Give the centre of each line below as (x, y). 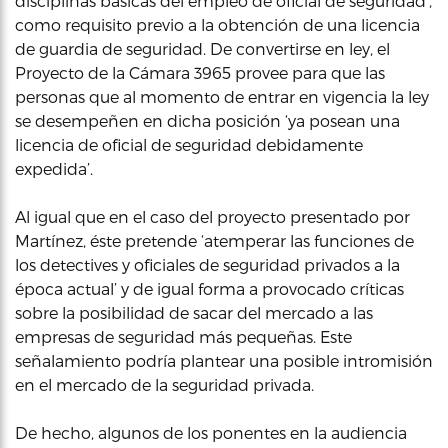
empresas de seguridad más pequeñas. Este (183, 336)
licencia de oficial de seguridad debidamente (189, 144)
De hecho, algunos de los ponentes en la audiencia (211, 432)
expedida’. (54, 168)
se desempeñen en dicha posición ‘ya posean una (207, 120)
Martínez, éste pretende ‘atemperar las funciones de (214, 240)
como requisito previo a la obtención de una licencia (217, 24)
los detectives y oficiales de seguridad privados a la (207, 264)
